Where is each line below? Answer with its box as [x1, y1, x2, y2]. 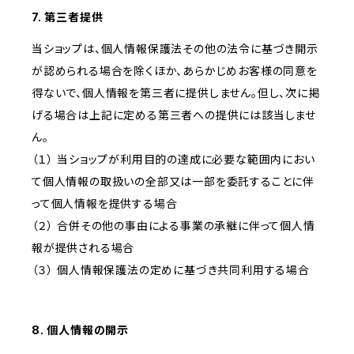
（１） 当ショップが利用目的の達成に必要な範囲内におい [32, 153, 315, 167]
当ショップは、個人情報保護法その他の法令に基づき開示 [32, 42, 318, 56]
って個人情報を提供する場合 [32, 197, 178, 211]
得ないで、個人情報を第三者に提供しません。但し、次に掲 [32, 86, 320, 100]
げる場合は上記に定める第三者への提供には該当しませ [32, 108, 316, 122]
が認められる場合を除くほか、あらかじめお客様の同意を [32, 64, 318, 78]
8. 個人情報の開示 [32, 323, 130, 337]
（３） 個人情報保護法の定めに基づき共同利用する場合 [32, 263, 310, 277]
